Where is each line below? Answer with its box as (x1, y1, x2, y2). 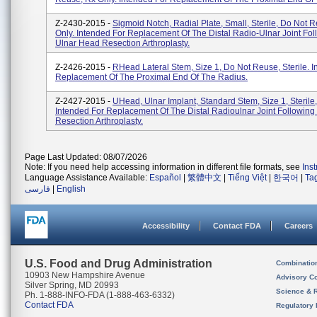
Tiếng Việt (228, 173, 267, 183)
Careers (284, 221, 313, 230)
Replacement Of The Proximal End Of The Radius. (55, 72, 248, 82)
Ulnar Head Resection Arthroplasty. (55, 38, 190, 48)
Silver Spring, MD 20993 (25, 280, 119, 290)
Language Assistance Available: (25, 173, 149, 183)
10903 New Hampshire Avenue (25, 270, 145, 280)
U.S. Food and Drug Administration (25, 258, 212, 270)
